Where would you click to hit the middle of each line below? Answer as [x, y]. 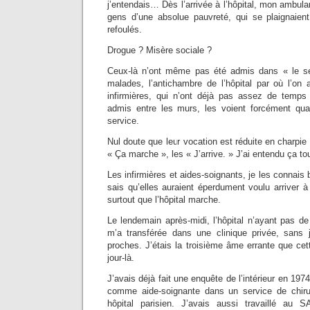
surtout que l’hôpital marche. [164, 200]
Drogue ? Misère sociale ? [159, 50]
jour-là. [121, 258]
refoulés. [125, 29]
